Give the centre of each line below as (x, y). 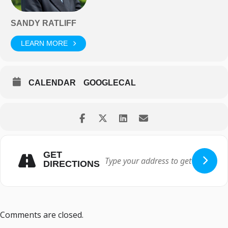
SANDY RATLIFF (44, 23)
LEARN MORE (44, 44)
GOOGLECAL (110, 82)
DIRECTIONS (72, 164)
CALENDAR (52, 82)
